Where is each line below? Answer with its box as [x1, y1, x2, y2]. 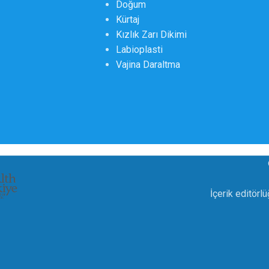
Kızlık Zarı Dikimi [116, 29, 187, 40]
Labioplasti [116, 44, 163, 55]
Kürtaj [116, 14, 139, 25]
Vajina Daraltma [116, 59, 180, 70]
